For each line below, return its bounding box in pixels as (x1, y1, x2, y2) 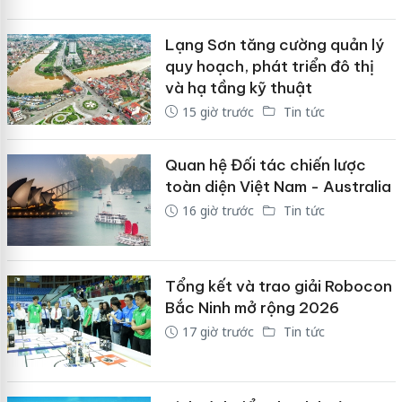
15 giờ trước (181, 102, 254, 120)
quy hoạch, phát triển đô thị (164, 56, 374, 76)
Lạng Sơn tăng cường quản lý (164, 34, 384, 55)
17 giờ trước (181, 322, 254, 340)
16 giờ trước (181, 202, 254, 220)
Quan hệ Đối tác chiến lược (164, 155, 366, 176)
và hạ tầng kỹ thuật (164, 77, 312, 98)
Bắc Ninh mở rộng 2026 (164, 297, 339, 318)
